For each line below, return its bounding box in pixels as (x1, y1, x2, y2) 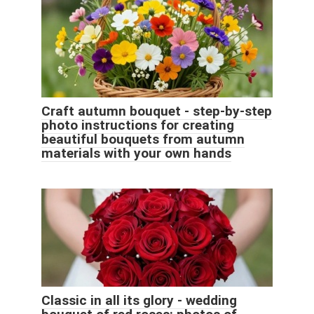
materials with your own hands (41, 144, 231, 161)
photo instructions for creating (41, 116, 234, 133)
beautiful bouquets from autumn (41, 130, 245, 147)
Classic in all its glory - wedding (41, 292, 237, 308)
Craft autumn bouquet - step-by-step (41, 102, 272, 119)
